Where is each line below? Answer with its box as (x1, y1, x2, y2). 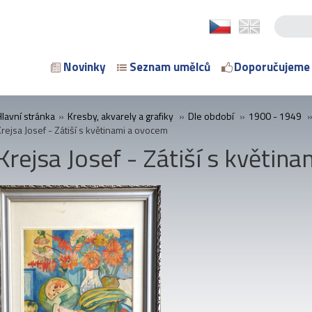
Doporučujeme (234, 58, 310, 76)
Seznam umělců (130, 58, 210, 76)
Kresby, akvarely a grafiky (68, 109, 173, 123)
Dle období (188, 109, 234, 123)
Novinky (63, 58, 106, 76)
